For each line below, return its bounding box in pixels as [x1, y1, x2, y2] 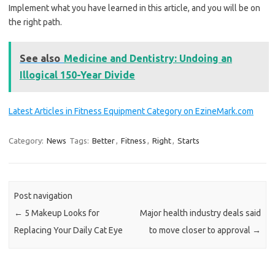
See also [20, 53, 60, 64]
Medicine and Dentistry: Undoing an [64, 53, 232, 64]
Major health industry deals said [139, 207, 261, 218]
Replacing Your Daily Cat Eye [14, 225, 123, 235]
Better [92, 136, 115, 145]
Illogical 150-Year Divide [20, 69, 135, 81]
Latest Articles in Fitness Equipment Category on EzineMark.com [9, 106, 254, 117]
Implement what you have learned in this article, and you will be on [9, 3, 260, 14]
